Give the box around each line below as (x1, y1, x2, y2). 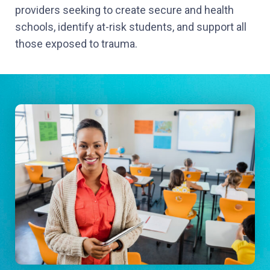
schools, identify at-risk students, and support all (15, 20, 246, 34)
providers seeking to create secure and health (15, 4, 234, 17)
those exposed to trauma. (15, 37, 137, 51)
